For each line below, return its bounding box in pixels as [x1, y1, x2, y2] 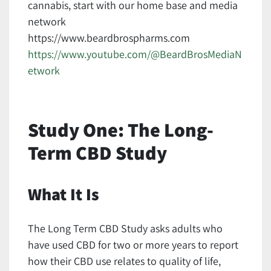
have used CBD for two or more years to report [28, 237, 238, 252]
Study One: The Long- [28, 116, 214, 142]
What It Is [28, 182, 99, 205]
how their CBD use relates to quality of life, [28, 253, 221, 268]
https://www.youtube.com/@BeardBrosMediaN [28, 47, 242, 61]
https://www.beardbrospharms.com [28, 30, 190, 45]
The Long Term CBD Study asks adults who [28, 221, 223, 235]
